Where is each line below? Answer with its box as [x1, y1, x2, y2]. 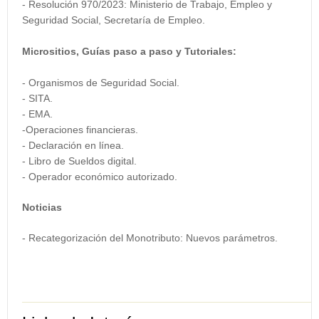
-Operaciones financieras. [22, 124, 138, 135]
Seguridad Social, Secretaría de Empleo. [22, 14, 205, 26]
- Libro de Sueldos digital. [22, 155, 137, 167]
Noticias [22, 202, 62, 213]
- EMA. [22, 108, 53, 120]
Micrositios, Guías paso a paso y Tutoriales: [22, 46, 236, 57]
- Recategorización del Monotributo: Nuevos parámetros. [22, 232, 278, 244]
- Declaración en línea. [22, 140, 124, 151]
